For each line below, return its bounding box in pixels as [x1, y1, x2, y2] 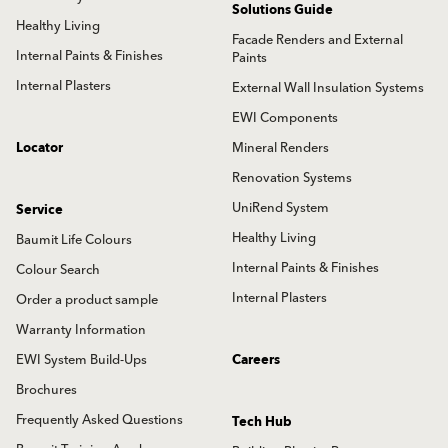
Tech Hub [232, 410, 292, 433]
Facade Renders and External [232, 28, 403, 51]
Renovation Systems [232, 166, 352, 189]
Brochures [16, 378, 77, 401]
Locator [16, 136, 63, 159]
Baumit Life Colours [16, 228, 132, 251]
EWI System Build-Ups [16, 348, 147, 371]
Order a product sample [16, 288, 158, 311]
